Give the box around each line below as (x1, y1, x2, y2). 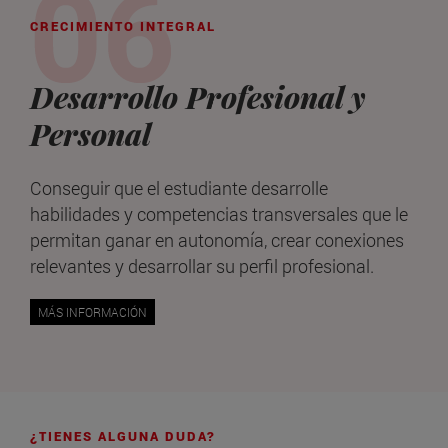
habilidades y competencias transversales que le (30, 201, 408, 226)
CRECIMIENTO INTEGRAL (30, 17, 216, 36)
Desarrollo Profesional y (30, 77, 365, 118)
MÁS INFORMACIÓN (38, 304, 147, 321)
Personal (30, 114, 151, 155)
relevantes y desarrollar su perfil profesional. (30, 253, 374, 278)
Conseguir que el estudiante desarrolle (30, 175, 328, 200)
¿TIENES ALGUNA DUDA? (30, 427, 216, 446)
